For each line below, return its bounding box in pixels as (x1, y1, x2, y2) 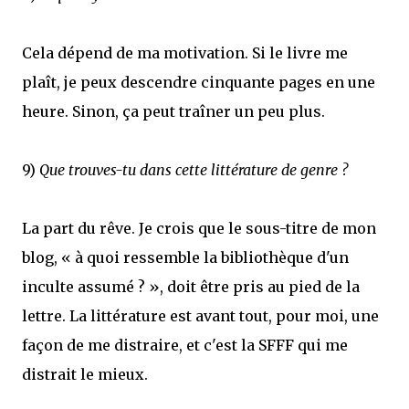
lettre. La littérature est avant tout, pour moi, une (22, 307, 379, 325)
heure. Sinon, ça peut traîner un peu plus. (22, 102, 325, 121)
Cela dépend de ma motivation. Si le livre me (22, 44, 348, 62)
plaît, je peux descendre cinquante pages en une (22, 73, 375, 91)
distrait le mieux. (22, 365, 148, 383)
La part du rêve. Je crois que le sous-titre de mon (22, 219, 376, 237)
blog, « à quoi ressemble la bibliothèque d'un (22, 248, 349, 267)
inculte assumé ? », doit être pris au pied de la (22, 278, 360, 296)
